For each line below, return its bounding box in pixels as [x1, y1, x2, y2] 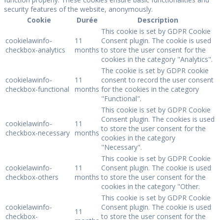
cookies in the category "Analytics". [101, 55, 213, 64]
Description [137, 15, 178, 25]
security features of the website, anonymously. [4, 4, 153, 14]
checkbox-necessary [5, 128, 70, 138]
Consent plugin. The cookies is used [101, 114, 215, 124]
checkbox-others [5, 172, 58, 182]
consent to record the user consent [101, 75, 214, 85]
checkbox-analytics [5, 45, 65, 55]
